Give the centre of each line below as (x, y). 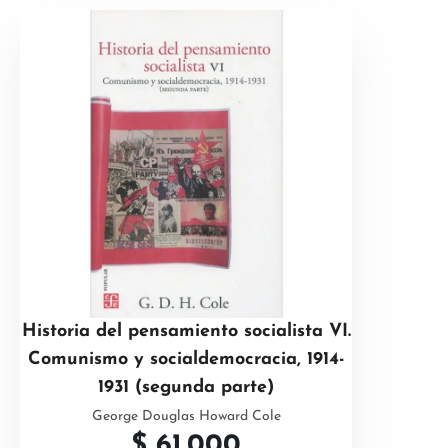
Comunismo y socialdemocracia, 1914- (186, 359)
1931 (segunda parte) (186, 387)
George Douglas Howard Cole (186, 416)
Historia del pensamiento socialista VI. (186, 331)
